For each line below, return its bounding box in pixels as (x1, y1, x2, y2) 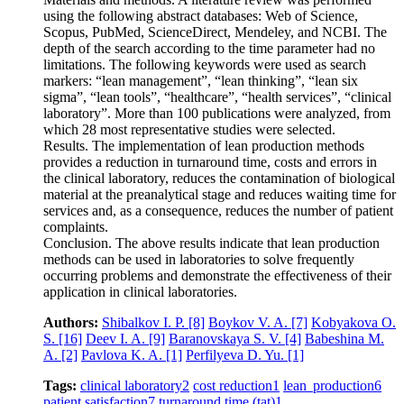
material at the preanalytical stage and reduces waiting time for (43, 186, 396, 202)
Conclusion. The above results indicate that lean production (43, 234, 380, 251)
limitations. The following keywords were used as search (43, 56, 366, 72)
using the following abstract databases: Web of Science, (43, 7, 358, 23)
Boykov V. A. (208, 314, 291, 330)
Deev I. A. (86, 330, 149, 346)
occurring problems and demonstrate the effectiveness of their (43, 267, 391, 283)
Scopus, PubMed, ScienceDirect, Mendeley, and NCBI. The (43, 23, 387, 40)
